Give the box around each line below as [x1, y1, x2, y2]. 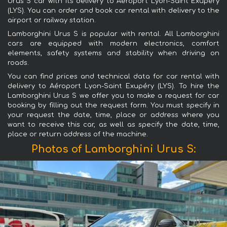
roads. [8, 59, 29, 66]
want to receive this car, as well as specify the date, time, [8, 121, 219, 128]
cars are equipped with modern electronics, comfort [8, 40, 219, 47]
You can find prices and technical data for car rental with [8, 72, 219, 80]
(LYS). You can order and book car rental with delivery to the [8, 7, 219, 14]
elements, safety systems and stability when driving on [8, 49, 219, 57]
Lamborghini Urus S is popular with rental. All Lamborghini [8, 30, 219, 37]
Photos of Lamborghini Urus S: [31, 143, 196, 155]
